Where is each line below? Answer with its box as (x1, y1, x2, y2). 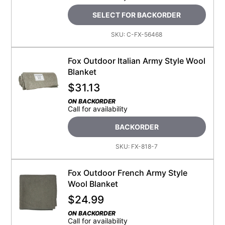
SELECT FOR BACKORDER (92, 11, 181, 20)
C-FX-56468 (127, 31, 163, 39)
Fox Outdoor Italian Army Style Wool (67, 56, 205, 66)
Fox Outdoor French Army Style (67, 168, 187, 178)
